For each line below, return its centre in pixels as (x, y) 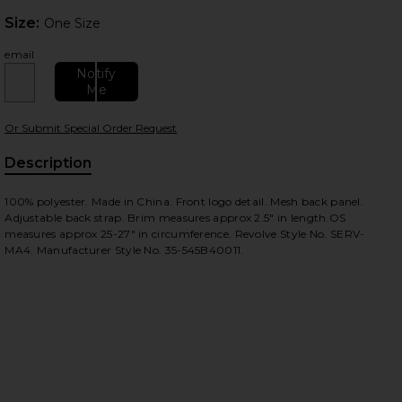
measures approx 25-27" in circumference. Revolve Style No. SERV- (185, 234)
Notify (96, 74)
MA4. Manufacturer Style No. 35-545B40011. (124, 250)
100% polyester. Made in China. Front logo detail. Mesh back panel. (184, 201)
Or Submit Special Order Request (91, 128)
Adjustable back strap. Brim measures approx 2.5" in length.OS (175, 218)
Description (48, 163)
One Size (73, 23)
